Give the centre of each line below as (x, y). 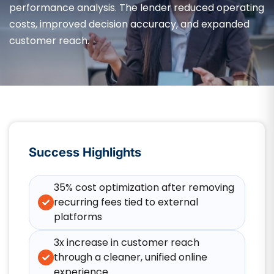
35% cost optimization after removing (144, 187)
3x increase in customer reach (127, 243)
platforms (78, 217)
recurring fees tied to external (126, 202)
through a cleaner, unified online (131, 257)
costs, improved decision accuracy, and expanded (129, 24)
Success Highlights (85, 152)
